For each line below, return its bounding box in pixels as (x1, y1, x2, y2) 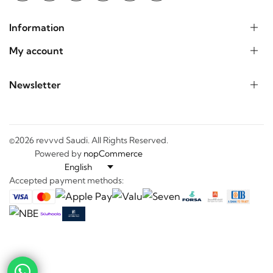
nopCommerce (83, 151, 143, 163)
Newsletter (9, 82, 61, 94)
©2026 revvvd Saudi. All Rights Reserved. (9, 138, 168, 149)
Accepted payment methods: (9, 178, 124, 190)
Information (9, 24, 65, 37)
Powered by (35, 151, 83, 163)
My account (9, 48, 63, 60)
